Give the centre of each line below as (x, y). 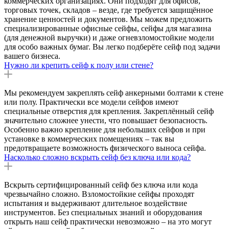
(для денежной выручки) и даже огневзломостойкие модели (109, 37)
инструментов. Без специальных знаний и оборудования (103, 212)
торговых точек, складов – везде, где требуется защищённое (109, 10)
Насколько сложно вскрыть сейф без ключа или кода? (97, 157)
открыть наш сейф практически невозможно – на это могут (108, 221)
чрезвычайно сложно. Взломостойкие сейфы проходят (99, 194)
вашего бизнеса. (32, 56)
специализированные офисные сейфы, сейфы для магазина (108, 28)
